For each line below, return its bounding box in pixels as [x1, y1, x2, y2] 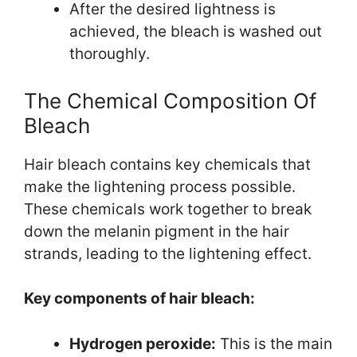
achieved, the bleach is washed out [69, 22, 322, 41]
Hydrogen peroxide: [69, 334, 216, 353]
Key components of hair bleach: [24, 289, 255, 308]
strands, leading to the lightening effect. [24, 244, 312, 263]
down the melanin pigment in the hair [24, 222, 289, 241]
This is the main [216, 334, 332, 353]
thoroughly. [69, 45, 150, 64]
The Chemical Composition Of [24, 88, 316, 113]
